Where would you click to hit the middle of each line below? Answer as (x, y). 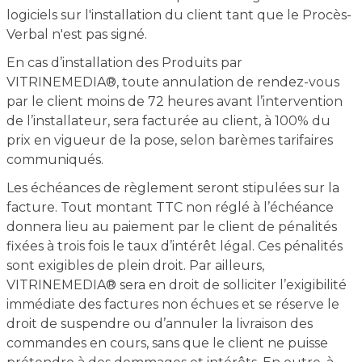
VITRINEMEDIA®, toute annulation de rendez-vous (173, 82)
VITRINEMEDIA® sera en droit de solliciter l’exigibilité (176, 285)
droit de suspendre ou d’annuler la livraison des (159, 324)
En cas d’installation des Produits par (124, 63)
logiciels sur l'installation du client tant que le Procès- (179, 15)
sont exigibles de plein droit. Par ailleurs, (135, 265)
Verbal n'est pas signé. (76, 34)
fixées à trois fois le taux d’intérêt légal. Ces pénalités (174, 246)
